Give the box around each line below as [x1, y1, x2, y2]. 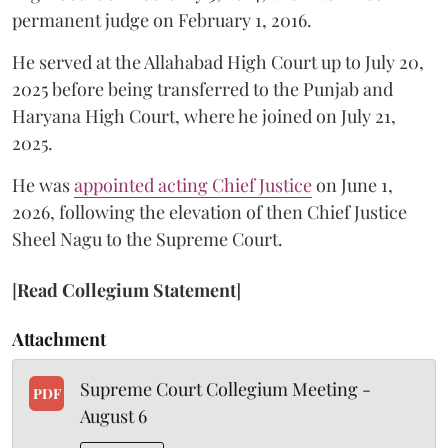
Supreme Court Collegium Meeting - [80, 377, 371, 401]
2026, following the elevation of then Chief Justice [12, 200, 407, 224]
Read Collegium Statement [17, 278, 236, 302]
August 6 [80, 404, 147, 428]
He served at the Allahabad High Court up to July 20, [12, 50, 424, 74]
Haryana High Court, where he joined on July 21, [12, 104, 396, 128]
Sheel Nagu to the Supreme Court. [12, 227, 283, 251]
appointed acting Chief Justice [74, 173, 312, 197]
